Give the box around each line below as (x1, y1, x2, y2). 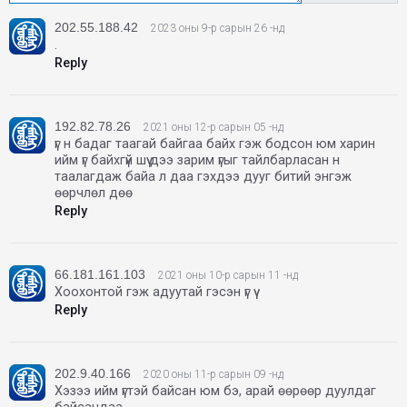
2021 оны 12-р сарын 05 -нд (144, 121, 283, 134)
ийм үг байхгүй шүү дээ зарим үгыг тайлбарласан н (55, 153, 340, 169)
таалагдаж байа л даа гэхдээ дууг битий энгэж (55, 169, 352, 185)
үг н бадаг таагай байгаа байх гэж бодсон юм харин (55, 136, 375, 153)
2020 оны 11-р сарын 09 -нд (144, 368, 283, 382)
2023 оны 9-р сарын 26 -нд (151, 22, 284, 35)
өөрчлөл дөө (55, 185, 133, 202)
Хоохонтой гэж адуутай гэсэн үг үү (55, 284, 253, 301)
